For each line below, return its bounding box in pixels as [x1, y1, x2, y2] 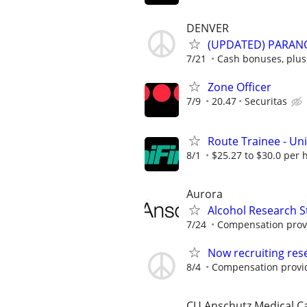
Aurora [186, 186, 223, 202]
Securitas [245, 94, 287, 108]
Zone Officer [208, 79, 271, 95]
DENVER [186, 20, 229, 36]
